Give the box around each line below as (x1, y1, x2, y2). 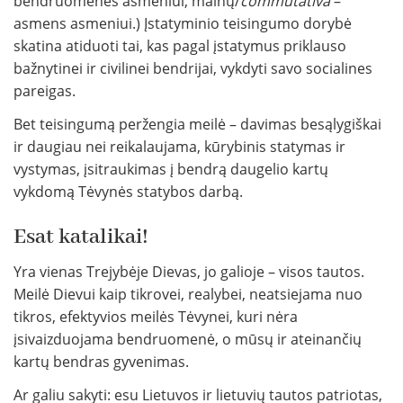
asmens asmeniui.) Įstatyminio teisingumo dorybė (13, 13, 352, 34)
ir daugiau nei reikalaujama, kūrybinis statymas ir (13, 137, 345, 157)
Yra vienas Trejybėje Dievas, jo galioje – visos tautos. (13, 262, 364, 282)
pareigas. (13, 81, 76, 102)
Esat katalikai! (13, 223, 148, 252)
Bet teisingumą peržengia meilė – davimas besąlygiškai (13, 114, 381, 135)
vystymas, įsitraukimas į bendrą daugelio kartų (13, 159, 328, 180)
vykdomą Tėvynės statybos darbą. (13, 182, 243, 202)
